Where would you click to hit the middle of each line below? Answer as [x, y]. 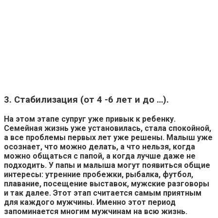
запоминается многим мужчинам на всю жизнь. [96, 211]
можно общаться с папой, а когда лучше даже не [100, 156]
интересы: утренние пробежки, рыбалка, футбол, [99, 174]
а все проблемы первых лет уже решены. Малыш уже [108, 137]
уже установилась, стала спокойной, [140, 128]
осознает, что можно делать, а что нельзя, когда [100, 146]
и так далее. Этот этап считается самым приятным [103, 193]
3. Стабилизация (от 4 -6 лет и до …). [86, 100]
